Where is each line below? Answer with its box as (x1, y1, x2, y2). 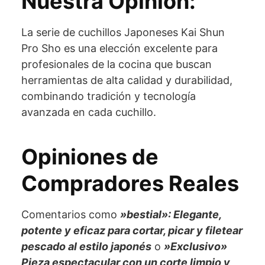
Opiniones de (21, 143, 159, 170)
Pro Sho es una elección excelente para (21, 41, 218, 54)
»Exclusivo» (164, 240, 227, 253)
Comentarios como (21, 208, 120, 221)
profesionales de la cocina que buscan (21, 57, 212, 70)
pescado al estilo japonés (21, 240, 151, 253)
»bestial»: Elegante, (120, 208, 221, 221)
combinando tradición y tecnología (21, 89, 196, 102)
